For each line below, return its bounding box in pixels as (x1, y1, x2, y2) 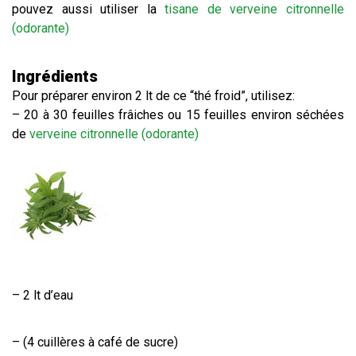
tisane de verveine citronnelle (164, 2, 345, 17)
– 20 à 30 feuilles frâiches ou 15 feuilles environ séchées (12, 107, 344, 122)
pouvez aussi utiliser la (12, 2, 165, 17)
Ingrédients (12, 67, 98, 86)
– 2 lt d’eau (12, 288, 73, 303)
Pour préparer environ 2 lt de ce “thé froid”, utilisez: (12, 88, 295, 103)
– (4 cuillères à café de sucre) (12, 335, 178, 350)
